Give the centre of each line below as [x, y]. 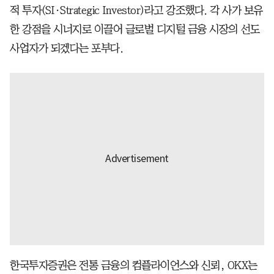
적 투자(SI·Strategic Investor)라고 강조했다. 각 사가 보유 [136, 10]
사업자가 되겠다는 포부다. [66, 48]
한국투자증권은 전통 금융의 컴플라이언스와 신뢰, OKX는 [134, 265]
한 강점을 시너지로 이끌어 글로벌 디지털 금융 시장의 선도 [135, 29]
